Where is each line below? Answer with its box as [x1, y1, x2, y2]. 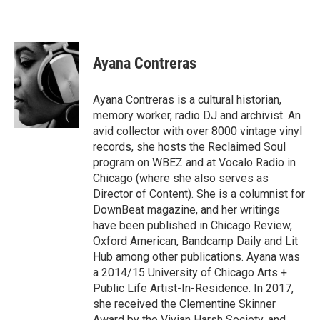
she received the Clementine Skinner [93, 297, 276, 311]
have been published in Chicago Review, [93, 219, 292, 233]
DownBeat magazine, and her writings [93, 203, 280, 217]
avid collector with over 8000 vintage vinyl [93, 124, 302, 139]
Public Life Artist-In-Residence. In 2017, [93, 281, 294, 296]
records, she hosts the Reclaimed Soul [93, 140, 286, 154]
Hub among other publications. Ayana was [93, 250, 300, 264]
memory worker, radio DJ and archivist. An [93, 109, 301, 123]
